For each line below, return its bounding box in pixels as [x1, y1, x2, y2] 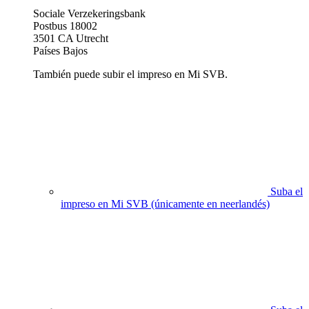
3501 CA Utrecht [33, 32, 108, 45]
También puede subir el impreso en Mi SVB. [33, 68, 228, 81]
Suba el [270, 186, 303, 198]
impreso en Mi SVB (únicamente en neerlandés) [61, 198, 270, 210]
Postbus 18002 [33, 20, 97, 32]
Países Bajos [33, 45, 88, 57]
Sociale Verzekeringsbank [33, 8, 146, 20]
